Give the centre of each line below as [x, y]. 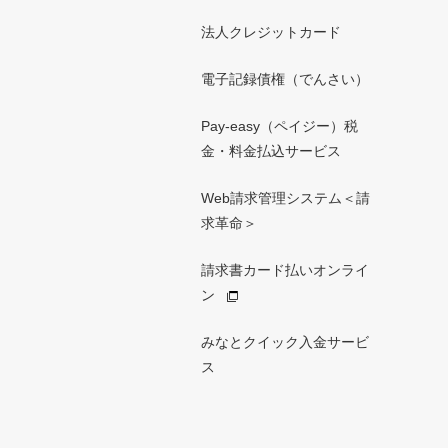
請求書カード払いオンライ [285, 270]
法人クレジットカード [271, 32]
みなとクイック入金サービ [285, 342]
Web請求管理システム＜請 [285, 198]
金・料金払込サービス [271, 151]
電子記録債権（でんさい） [285, 79]
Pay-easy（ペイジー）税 [279, 126]
